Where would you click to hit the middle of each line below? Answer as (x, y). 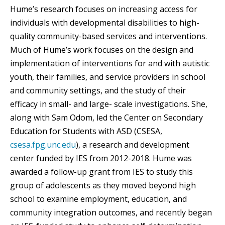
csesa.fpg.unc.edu (43, 144)
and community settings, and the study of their (98, 90)
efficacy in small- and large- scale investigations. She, (109, 104)
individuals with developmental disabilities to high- (105, 22)
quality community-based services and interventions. (108, 36)
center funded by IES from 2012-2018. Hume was (101, 158)
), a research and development (133, 144)
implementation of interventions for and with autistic (110, 63)
